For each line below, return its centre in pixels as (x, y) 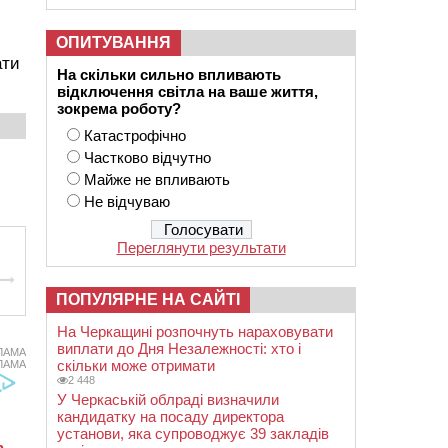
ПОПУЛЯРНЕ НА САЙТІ (148, 299)
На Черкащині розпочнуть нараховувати (195, 331)
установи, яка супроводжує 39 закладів (193, 433)
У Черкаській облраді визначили (168, 399)
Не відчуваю (127, 201)
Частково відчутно (147, 157)
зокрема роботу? (119, 108)
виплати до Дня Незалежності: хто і (179, 348)
